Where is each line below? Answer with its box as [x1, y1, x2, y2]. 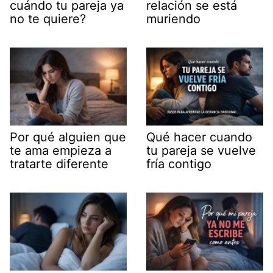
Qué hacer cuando [146, 130, 252, 145]
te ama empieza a [10, 143, 112, 158]
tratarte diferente [10, 157, 108, 172]
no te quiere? [10, 12, 86, 27]
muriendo [146, 12, 200, 27]
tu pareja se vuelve [146, 143, 256, 158]
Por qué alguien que [10, 130, 126, 145]
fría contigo [146, 157, 211, 172]
